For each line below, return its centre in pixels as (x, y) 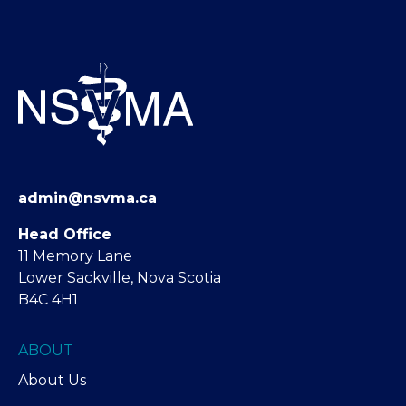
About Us (52, 380)
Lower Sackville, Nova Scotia (120, 277)
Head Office (65, 234)
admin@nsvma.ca (87, 198)
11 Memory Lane (75, 256)
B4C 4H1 (48, 299)
